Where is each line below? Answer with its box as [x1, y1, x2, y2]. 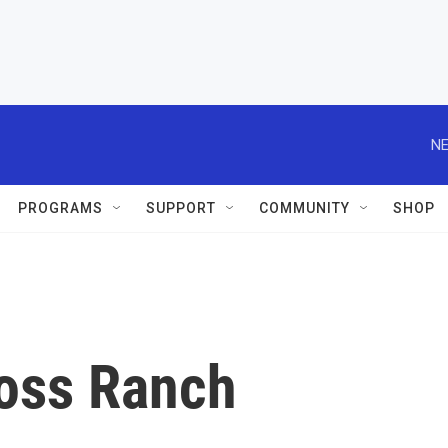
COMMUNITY [259, 200, 350, 216]
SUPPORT [146, 200, 216, 216]
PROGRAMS [18, 200, 103, 216]
